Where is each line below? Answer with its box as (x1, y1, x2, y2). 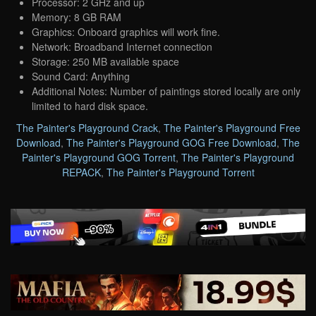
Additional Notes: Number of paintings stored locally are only (32, 83, 300, 98)
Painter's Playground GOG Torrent (22, 150, 176, 164)
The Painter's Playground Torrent (106, 164, 255, 179)
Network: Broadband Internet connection (32, 39, 212, 54)
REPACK (61, 164, 101, 179)
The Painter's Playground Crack (16, 120, 158, 135)
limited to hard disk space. (32, 98, 148, 113)
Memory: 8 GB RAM (32, 9, 121, 24)
